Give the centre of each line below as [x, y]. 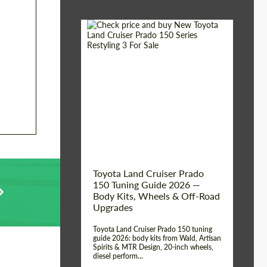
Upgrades [113, 207]
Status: [102, 114]
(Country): [109, 96]
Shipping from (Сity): [130, 66]
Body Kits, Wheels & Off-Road [156, 196]
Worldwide [203, 84]
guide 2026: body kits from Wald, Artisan [157, 238]
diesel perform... [118, 256]
